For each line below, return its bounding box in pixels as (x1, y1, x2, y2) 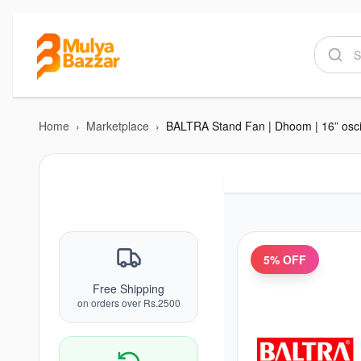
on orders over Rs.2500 (77, 296, 180, 309)
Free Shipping (93, 280, 164, 297)
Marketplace (86, 118, 149, 134)
